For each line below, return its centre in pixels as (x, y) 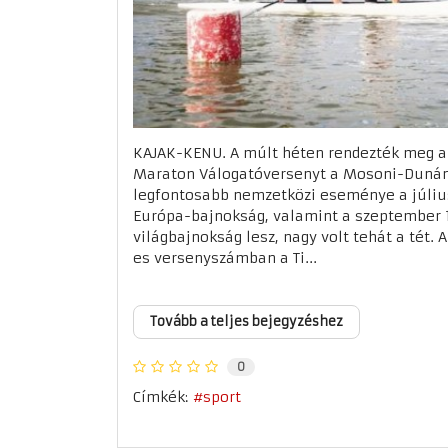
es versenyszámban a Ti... (225, 258)
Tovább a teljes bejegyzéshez (246, 322)
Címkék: (160, 396)
